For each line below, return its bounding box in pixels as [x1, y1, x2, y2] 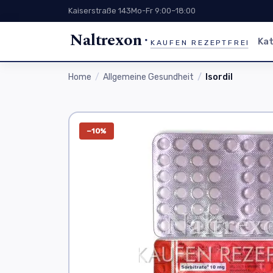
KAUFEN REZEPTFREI [150, 38, 249, 47]
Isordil [205, 72, 233, 82]
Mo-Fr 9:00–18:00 [131, 6, 196, 15]
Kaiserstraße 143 [68, 6, 131, 15]
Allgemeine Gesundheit [103, 72, 194, 82]
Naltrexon [70, 28, 142, 52]
